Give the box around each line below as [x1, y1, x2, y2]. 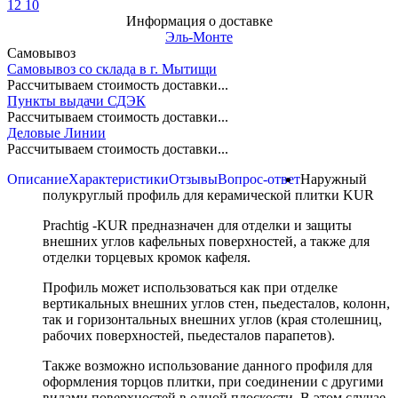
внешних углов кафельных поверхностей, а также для [43, 233, 370, 249]
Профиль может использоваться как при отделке [43, 279, 338, 295]
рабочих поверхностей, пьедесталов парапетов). [43, 327, 335, 343]
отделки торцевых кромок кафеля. [43, 249, 251, 265]
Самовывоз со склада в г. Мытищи [7, 60, 217, 76]
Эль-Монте [165, 28, 233, 44]
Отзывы [169, 171, 218, 187]
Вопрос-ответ [218, 171, 300, 187]
